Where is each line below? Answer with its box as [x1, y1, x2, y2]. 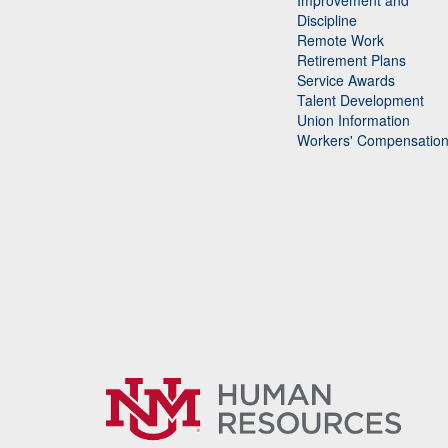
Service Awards [297, 70, 395, 91]
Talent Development [297, 90, 424, 111]
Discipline [297, 10, 357, 31]
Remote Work [297, 30, 384, 51]
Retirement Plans [297, 50, 406, 71]
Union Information [297, 110, 410, 131]
